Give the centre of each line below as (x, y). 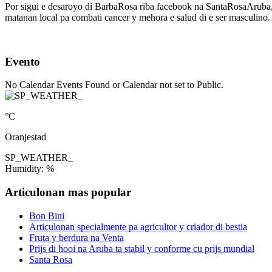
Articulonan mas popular (68, 192)
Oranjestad (25, 137)
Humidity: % (29, 169)
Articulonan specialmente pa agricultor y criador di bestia (138, 226)
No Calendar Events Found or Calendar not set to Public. (114, 85)
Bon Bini (47, 216)
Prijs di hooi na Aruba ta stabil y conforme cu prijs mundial (142, 248)
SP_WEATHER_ (39, 158)
